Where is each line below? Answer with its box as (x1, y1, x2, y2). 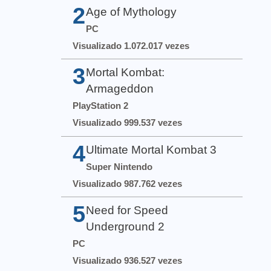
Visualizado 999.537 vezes (73, 117, 183, 128)
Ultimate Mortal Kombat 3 (86, 143, 217, 156)
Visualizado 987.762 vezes (73, 178, 183, 189)
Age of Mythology (86, 5, 177, 19)
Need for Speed (86, 203, 169, 217)
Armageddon (86, 82, 154, 96)
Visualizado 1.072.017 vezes (73, 41, 190, 51)
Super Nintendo (86, 161, 153, 172)
